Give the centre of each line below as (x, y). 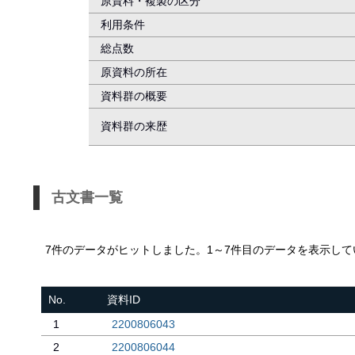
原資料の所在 (134, 72)
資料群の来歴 (134, 126)
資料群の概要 (134, 96)
